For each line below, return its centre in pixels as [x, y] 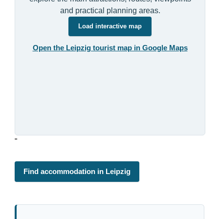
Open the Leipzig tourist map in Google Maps [110, 48]
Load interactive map [110, 26]
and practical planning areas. [110, 11]
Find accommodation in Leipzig [77, 171]
